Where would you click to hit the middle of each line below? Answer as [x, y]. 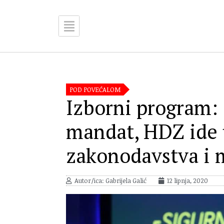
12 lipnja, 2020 [187, 180]
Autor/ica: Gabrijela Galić [110, 180]
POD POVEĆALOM [95, 89]
